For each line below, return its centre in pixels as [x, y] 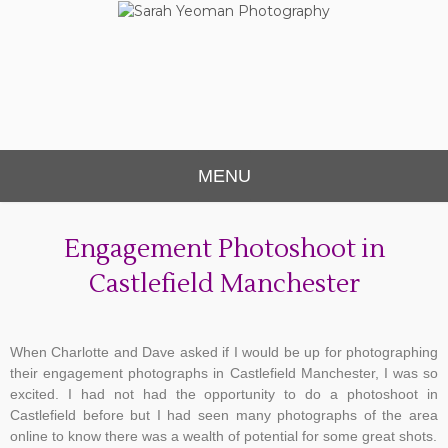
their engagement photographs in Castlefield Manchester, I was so [224, 373]
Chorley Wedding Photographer [119, 33]
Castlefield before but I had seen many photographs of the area [224, 415]
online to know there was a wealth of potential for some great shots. [223, 436]
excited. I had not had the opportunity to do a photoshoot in [224, 394]
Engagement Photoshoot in [224, 249]
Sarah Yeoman [225, 42]
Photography [225, 84]
